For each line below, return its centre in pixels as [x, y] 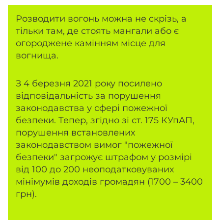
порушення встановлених [75, 133]
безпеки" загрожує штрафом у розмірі [104, 157]
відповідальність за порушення [88, 96]
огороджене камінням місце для [91, 43]
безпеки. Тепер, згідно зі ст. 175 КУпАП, [105, 121]
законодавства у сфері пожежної [92, 108]
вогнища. [38, 56]
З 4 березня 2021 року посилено [89, 84]
